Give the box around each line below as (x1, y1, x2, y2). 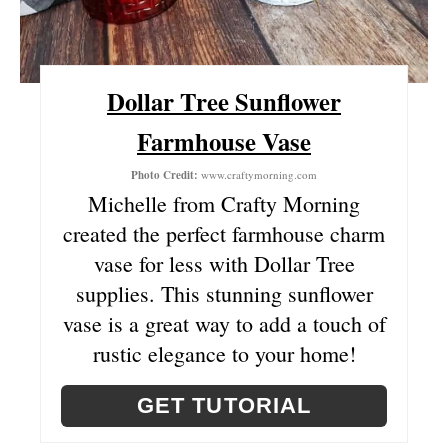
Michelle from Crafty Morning (88, 189, 360, 219)
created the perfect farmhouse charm (63, 219, 385, 249)
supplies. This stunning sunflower (75, 279, 373, 309)
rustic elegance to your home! (92, 339, 356, 369)
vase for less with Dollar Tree (93, 249, 355, 279)
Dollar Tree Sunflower (107, 83, 341, 120)
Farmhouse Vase (137, 123, 311, 160)
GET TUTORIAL (136, 393, 312, 419)
